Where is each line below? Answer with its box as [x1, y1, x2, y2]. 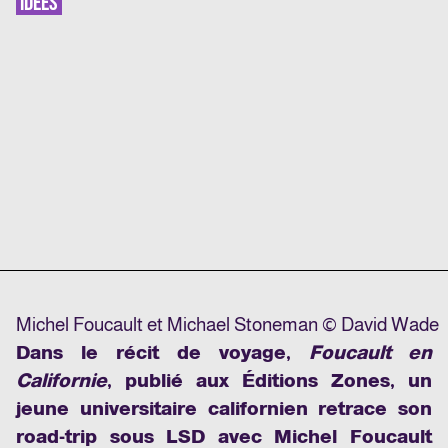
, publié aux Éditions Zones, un [107, 370, 432, 392]
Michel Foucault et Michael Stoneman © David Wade [16, 314, 439, 336]
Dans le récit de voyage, [16, 342, 309, 364]
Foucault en [309, 342, 432, 364]
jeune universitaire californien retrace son [16, 398, 432, 420]
